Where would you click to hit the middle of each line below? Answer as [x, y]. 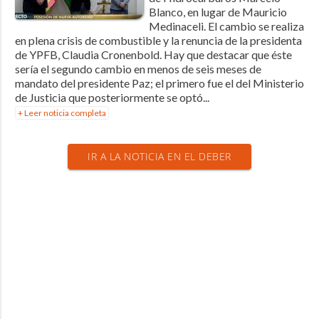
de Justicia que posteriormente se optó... [112, 98]
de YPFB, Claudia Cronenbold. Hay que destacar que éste [153, 55]
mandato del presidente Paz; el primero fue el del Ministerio [159, 83]
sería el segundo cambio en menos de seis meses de [138, 69]
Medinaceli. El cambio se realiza [226, 26]
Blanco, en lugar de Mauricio [218, 12]
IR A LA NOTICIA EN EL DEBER [159, 157]
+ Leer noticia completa [62, 113]
